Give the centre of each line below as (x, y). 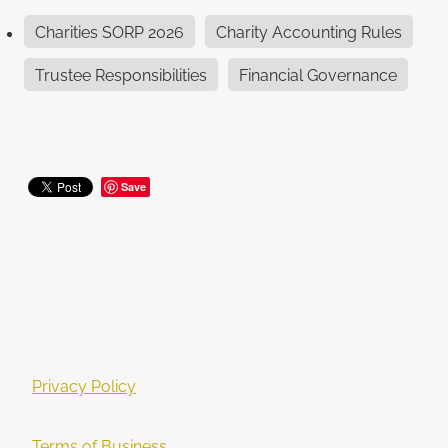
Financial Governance (318, 74)
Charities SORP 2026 (109, 31)
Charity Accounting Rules (309, 31)
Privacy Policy (84, 385)
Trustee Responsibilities (121, 74)
